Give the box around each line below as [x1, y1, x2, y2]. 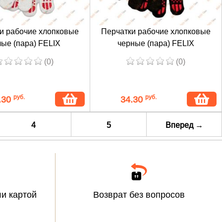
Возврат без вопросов [93, 189, 185, 200]
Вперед [165, 120, 195, 129]
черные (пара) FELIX [117, 39, 194, 48]
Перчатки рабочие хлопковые [101, 27, 211, 36]
